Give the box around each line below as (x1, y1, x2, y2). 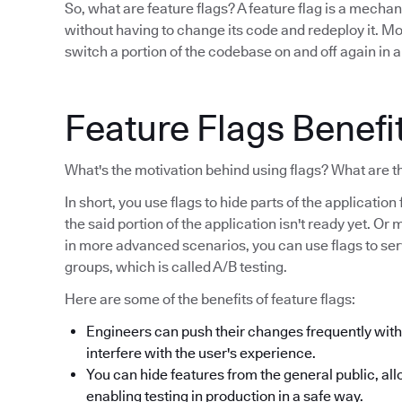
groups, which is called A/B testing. (65, 258, 287, 275)
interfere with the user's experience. (86, 345, 316, 362)
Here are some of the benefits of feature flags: (65, 291, 355, 308)
